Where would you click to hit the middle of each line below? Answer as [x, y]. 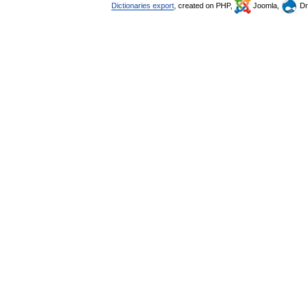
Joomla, [266, 5]
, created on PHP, [204, 5]
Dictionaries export [143, 5]
